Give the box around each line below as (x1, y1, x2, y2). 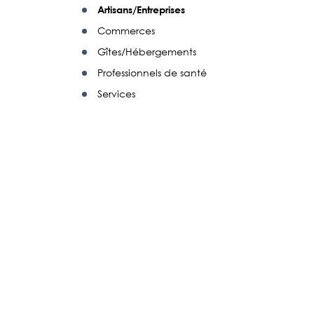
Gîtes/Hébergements (97, 46, 196, 57)
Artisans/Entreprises (97, 4, 185, 15)
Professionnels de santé (97, 67, 207, 78)
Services (97, 88, 135, 100)
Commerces (97, 25, 155, 36)
